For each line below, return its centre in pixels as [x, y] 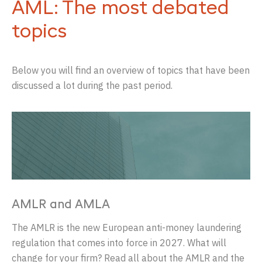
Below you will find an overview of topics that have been [131, 70]
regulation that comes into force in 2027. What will [119, 243]
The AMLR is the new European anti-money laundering [127, 228]
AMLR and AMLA [61, 206]
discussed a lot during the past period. [92, 85]
